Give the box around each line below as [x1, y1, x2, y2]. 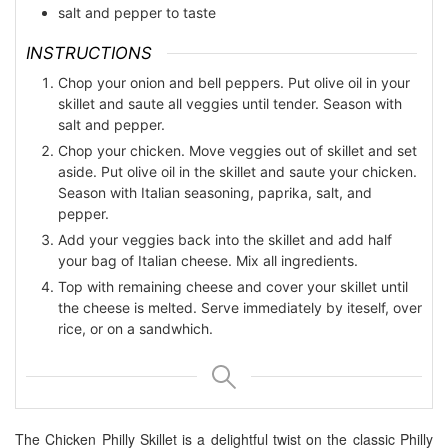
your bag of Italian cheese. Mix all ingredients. [58, 252, 358, 270]
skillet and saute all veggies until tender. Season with [58, 95, 402, 113]
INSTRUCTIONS [26, 42, 152, 63]
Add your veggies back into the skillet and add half [58, 231, 392, 249]
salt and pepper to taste [58, 3, 216, 21]
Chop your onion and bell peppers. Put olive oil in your [58, 74, 410, 92]
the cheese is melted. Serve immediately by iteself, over [58, 299, 422, 317]
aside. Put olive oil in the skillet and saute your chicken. [58, 163, 417, 181]
